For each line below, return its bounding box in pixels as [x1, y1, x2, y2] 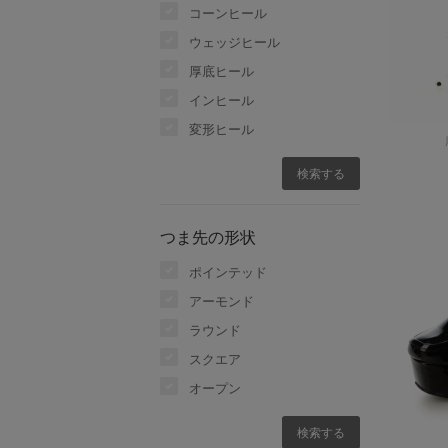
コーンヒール [189, 3, 267, 22]
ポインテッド [189, 262, 267, 281]
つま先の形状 [160, 225, 256, 248]
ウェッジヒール [189, 32, 280, 51]
